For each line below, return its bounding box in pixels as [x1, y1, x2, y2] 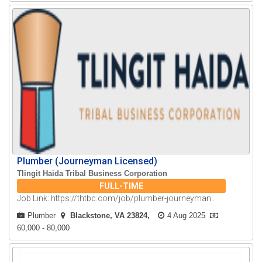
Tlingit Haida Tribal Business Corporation [17, 169, 168, 178]
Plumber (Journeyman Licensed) [17, 156, 158, 167]
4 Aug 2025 [167, 211, 206, 220]
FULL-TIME [99, 181, 144, 191]
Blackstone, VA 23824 [70, 211, 148, 220]
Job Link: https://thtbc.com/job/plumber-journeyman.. [17, 194, 215, 204]
